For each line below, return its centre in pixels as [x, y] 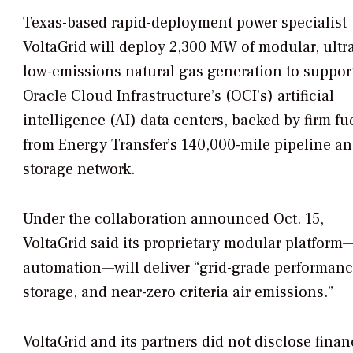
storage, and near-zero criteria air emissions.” [178, 293]
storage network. [79, 170]
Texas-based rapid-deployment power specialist [185, 23]
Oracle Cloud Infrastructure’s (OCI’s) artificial [178, 97]
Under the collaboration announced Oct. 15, [173, 219]
